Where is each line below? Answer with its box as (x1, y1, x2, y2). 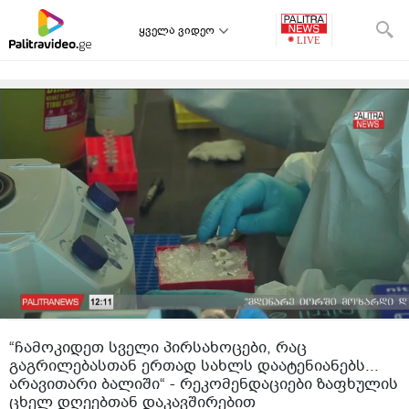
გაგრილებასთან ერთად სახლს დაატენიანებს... (9, 355, 379, 376)
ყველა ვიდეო (139, 23, 215, 37)
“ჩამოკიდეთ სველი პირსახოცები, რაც (9, 337, 307, 358)
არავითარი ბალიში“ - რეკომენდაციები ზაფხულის (9, 373, 398, 394)
